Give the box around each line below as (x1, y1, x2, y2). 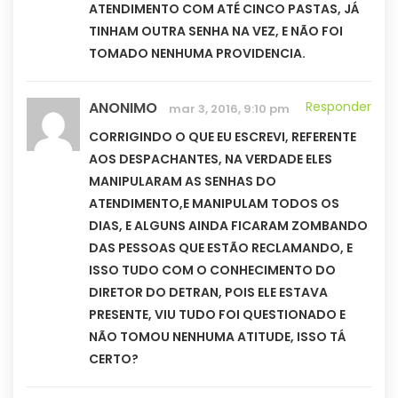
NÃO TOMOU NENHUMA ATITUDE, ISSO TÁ (89, 328, 346, 346)
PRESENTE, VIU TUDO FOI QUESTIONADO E (89, 306, 346, 324)
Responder (306, 98, 371, 116)
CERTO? (89, 350, 139, 369)
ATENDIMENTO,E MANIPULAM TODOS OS (89, 195, 339, 213)
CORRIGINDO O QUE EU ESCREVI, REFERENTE (89, 128, 356, 147)
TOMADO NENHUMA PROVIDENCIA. (89, 44, 306, 63)
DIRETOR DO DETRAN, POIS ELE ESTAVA (89, 283, 328, 302)
